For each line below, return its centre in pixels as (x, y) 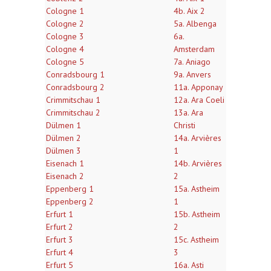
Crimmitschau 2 (73, 113)
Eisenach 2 (65, 176)
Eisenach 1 (65, 163)
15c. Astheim (196, 240)
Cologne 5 (65, 62)
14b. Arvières (198, 163)
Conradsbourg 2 (75, 87)
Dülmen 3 (64, 151)
